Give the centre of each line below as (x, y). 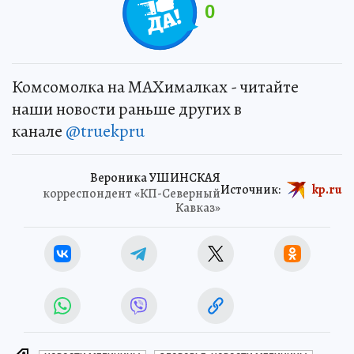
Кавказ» (198, 207)
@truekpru (105, 131)
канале (39, 131)
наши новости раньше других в (127, 109)
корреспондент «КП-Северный (132, 193)
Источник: (250, 189)
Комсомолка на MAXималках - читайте (155, 87)
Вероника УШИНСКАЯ (155, 177)
